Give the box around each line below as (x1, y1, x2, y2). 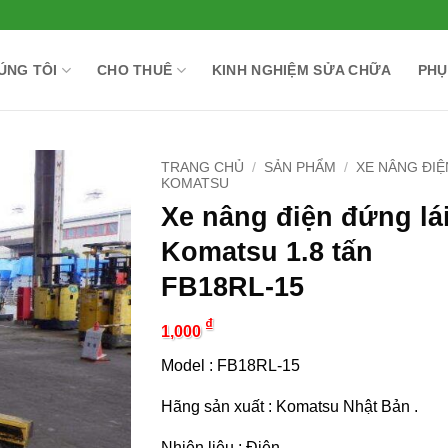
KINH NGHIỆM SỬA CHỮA (211, 62, 392, 78)
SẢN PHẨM (264, 160, 337, 175)
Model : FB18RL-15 (160, 357, 300, 375)
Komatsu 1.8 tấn (160, 235, 373, 267)
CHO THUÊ (97, 62, 173, 78)
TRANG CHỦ (160, 160, 244, 175)
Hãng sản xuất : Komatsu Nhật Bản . (160, 398, 418, 416)
